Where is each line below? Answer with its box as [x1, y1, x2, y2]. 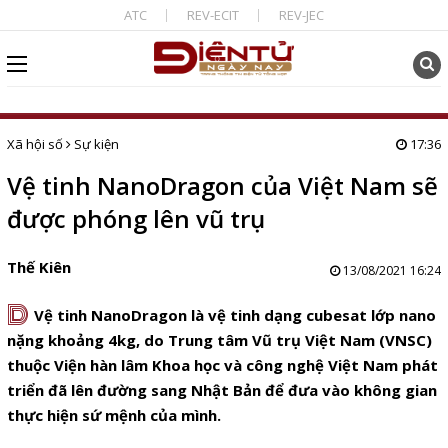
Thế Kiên [6, 257, 71, 277]
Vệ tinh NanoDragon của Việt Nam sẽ [6, 169, 438, 202]
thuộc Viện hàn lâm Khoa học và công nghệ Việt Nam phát [6, 355, 438, 375]
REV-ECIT [186, 6, 239, 24]
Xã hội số [6, 135, 63, 153]
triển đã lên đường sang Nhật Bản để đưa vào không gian [6, 380, 437, 400]
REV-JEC [278, 6, 324, 24]
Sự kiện [73, 135, 119, 153]
